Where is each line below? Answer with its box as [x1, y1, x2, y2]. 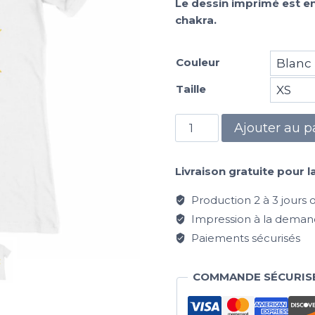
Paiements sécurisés [188, 231, 300, 245]
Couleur [175, 56, 220, 70]
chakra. [174, 13, 217, 27]
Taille [175, 82, 206, 96]
